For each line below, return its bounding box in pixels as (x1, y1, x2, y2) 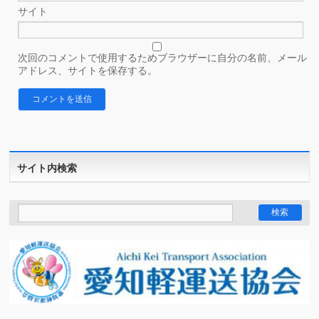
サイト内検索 (17, 162, 78, 174)
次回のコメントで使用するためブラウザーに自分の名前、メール (18, 51, 308, 63)
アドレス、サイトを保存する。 (18, 64, 158, 76)
